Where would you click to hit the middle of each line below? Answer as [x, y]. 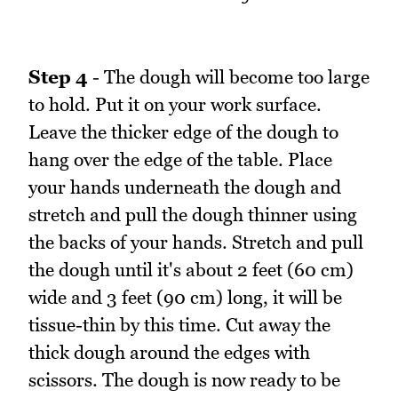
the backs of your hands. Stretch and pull [196, 243]
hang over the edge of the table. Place [180, 160]
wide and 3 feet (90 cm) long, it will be [185, 298]
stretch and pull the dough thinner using [193, 215]
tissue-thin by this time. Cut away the [179, 325]
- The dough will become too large [229, 77]
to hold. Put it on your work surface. [175, 105]
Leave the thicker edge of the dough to [183, 132]
